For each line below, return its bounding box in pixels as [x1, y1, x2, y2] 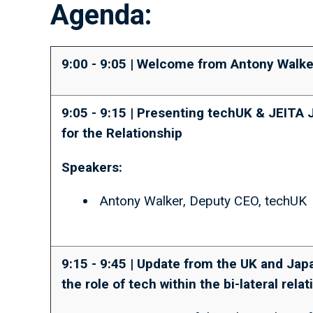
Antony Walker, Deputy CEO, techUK [100, 193, 307, 209]
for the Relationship [61, 125, 186, 141]
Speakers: [61, 159, 122, 175]
